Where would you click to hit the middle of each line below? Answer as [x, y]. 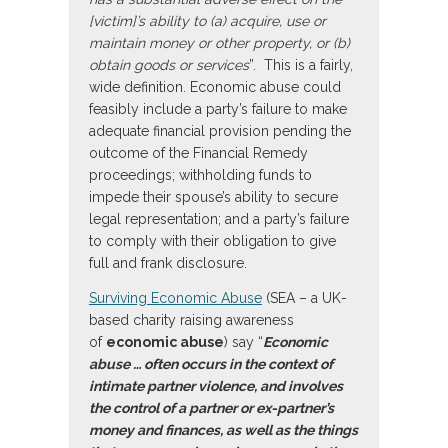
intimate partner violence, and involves [216, 386]
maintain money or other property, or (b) [219, 43]
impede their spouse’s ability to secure [213, 197]
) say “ [243, 342]
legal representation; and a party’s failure [219, 219]
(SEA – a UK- [304, 298]
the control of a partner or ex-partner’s [211, 408]
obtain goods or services [169, 65]
